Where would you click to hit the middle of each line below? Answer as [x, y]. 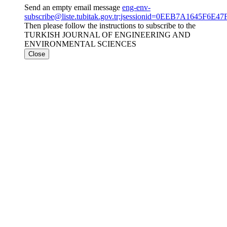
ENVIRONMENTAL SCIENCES [80, 44]
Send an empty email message [73, 7]
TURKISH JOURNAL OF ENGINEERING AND [107, 34]
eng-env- [136, 7]
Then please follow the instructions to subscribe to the [110, 25]
